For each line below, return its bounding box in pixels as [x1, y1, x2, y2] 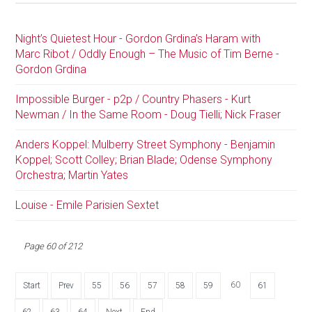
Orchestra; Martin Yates [15, 168, 129, 182]
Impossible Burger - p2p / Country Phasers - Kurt [15, 92, 251, 106]
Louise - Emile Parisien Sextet [15, 198, 159, 212]
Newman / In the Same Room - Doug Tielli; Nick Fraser [15, 107, 281, 121]
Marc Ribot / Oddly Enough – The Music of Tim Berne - [15, 47, 280, 61]
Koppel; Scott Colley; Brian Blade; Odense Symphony [15, 153, 273, 166]
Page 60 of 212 [24, 240, 83, 251]
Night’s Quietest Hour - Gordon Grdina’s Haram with [15, 31, 261, 45]
